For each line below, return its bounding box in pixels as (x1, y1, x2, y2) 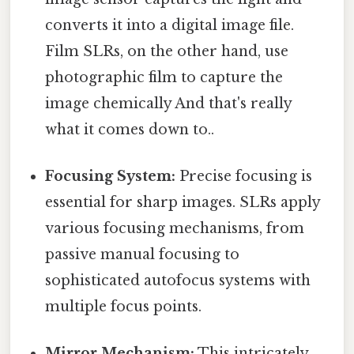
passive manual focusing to (45, 245, 240, 263)
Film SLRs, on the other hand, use (45, 42, 289, 60)
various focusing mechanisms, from (45, 219, 305, 237)
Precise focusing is (175, 167, 313, 185)
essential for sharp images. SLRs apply (45, 193, 321, 211)
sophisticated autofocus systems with (45, 271, 311, 289)
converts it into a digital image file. (45, 16, 295, 34)
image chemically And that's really (45, 94, 292, 112)
